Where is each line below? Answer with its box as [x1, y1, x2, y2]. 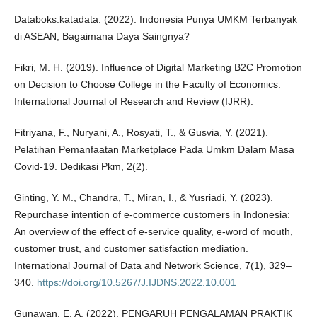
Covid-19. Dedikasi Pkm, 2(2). [13, 161, 148, 173]
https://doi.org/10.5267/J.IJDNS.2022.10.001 [36, 277, 236, 289]
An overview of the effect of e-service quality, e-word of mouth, [13, 226, 293, 238]
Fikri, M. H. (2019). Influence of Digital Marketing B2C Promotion [13, 62, 302, 74]
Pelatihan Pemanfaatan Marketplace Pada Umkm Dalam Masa [13, 144, 294, 156]
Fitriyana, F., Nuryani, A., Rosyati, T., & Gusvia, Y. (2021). [13, 127, 268, 139]
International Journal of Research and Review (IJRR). [13, 96, 253, 108]
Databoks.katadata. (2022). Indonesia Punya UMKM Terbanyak [13, 13, 297, 25]
